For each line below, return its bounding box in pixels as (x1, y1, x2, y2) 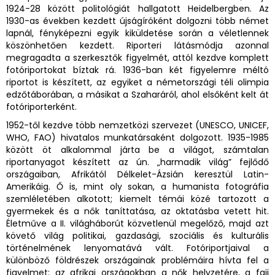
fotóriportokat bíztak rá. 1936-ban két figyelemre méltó (6, 64, 269, 77)
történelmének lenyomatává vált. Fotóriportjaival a (6, 242, 269, 255)
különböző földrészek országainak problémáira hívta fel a (6, 254, 269, 267)
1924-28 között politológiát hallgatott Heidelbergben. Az (6, 2, 269, 15)
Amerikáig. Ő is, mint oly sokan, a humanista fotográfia (6, 180, 269, 193)
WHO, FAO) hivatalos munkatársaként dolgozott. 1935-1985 (6, 131, 269, 144)
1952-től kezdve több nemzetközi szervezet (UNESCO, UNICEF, (6, 119, 269, 132)
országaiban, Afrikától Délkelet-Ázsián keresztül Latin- (6, 168, 269, 181)
